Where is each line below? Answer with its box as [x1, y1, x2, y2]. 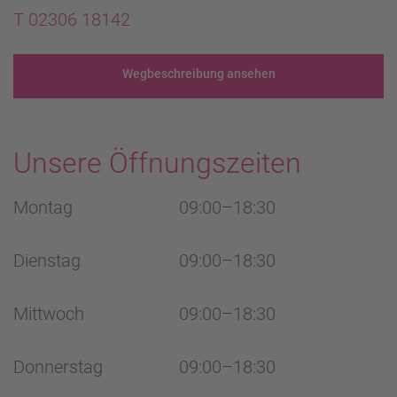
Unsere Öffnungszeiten [13, 145, 301, 180]
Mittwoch [13, 302, 84, 324]
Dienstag [13, 249, 81, 271]
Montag [13, 196, 73, 218]
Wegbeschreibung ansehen [121, 66, 276, 82]
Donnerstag [13, 355, 103, 378]
